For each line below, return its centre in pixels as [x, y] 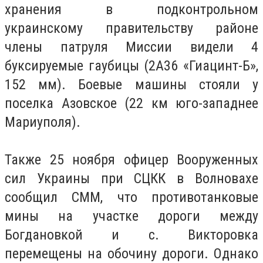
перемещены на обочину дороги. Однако [131, 254]
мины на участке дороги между [131, 216]
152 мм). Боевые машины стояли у [131, 85]
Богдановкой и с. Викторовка [131, 235]
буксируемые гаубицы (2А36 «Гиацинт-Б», [131, 66]
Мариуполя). [43, 122]
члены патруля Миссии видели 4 [131, 47]
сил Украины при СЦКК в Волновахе [131, 178]
